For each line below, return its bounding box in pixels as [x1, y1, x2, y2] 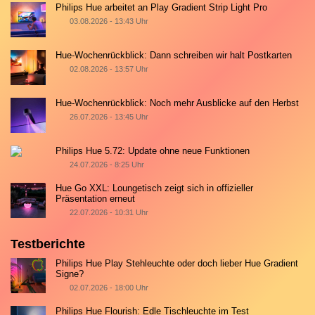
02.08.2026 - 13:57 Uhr [69, 65, 148, 73]
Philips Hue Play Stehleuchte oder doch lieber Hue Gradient [56, 258, 299, 269]
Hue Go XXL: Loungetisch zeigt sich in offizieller [56, 183, 254, 193]
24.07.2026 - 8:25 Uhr [69, 160, 144, 169]
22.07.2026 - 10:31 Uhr [69, 207, 148, 217]
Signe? [56, 269, 84, 279]
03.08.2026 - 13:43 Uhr [69, 17, 148, 25]
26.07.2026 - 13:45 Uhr [69, 112, 148, 121]
